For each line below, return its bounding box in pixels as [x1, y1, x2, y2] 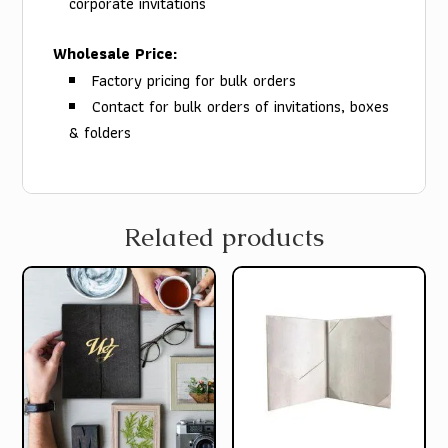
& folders [69, 120, 132, 146]
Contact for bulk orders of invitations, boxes [92, 94, 390, 120]
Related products [124, 220, 324, 255]
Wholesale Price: [53, 41, 178, 67]
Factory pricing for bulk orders [92, 68, 297, 94]
